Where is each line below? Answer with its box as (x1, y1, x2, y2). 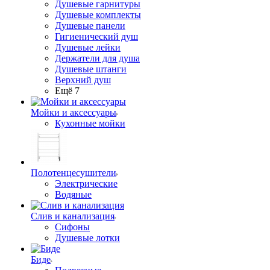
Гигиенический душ (55, 31, 138, 42)
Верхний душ (55, 75, 111, 85)
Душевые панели (55, 20, 125, 31)
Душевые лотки (55, 233, 120, 243)
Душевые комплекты (55, 10, 141, 20)
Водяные (55, 189, 92, 199)
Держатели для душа (55, 53, 140, 63)
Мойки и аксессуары (31, 107, 116, 118)
